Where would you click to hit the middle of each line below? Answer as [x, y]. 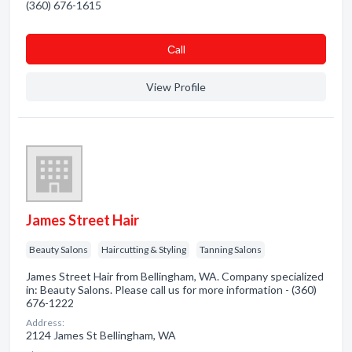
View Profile [176, 87]
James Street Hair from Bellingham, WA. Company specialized [175, 276]
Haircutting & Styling [144, 249]
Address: [45, 323]
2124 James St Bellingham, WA [101, 335]
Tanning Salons [231, 249]
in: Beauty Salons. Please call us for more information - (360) [171, 290]
